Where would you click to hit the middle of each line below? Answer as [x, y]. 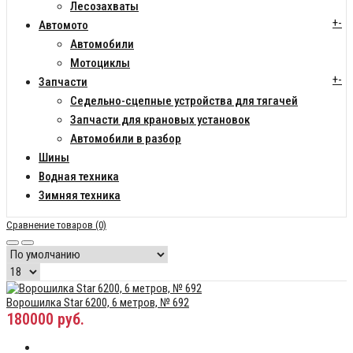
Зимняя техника [80, 196]
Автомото [63, 26]
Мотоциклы [100, 63]
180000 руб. [45, 320]
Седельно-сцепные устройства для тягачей [184, 101]
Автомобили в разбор [126, 139]
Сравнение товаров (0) [56, 225]
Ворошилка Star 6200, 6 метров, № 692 [98, 303]
